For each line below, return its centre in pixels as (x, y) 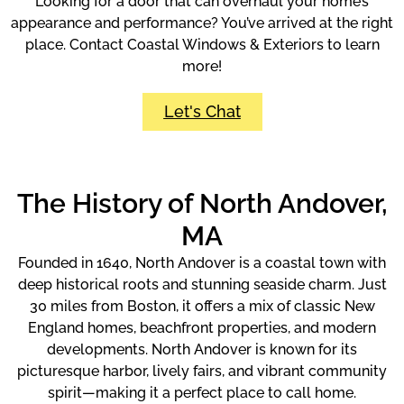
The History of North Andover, (202, 204)
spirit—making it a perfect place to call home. (202, 393)
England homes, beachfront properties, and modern (202, 328)
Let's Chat (202, 112)
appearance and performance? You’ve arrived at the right (202, 23)
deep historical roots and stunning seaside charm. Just (202, 285)
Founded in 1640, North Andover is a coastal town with (202, 263)
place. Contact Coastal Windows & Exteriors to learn (202, 44)
